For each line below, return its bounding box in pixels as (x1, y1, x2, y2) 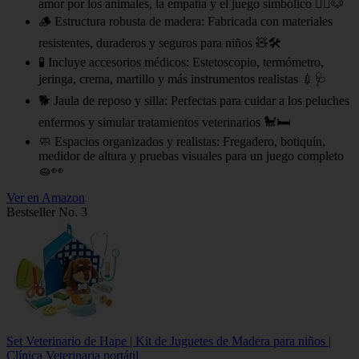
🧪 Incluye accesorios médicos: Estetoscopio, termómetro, (38, 55, 324, 70)
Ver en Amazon (6, 191, 85, 205)
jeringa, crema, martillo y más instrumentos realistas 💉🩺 (38, 72, 327, 87)
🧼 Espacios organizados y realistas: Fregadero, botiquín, (38, 135, 325, 149)
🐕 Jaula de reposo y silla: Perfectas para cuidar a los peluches (38, 94, 349, 108)
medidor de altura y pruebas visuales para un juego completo (38, 149, 344, 163)
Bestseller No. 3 (6, 205, 87, 220)
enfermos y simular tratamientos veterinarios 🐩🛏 (38, 115, 290, 130)
